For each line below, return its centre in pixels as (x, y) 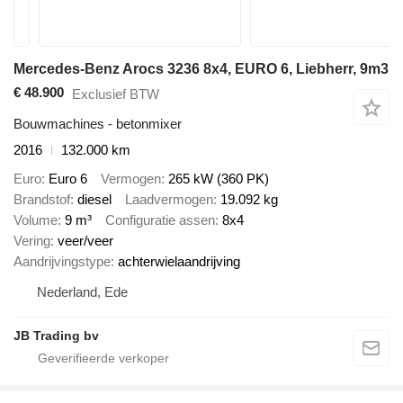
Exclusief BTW (116, 94)
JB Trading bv (56, 336)
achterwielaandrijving (179, 262)
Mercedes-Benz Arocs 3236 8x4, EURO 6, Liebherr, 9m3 (201, 69)
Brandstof (42, 200)
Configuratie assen (160, 220)
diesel (94, 200)
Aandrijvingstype (62, 262)
